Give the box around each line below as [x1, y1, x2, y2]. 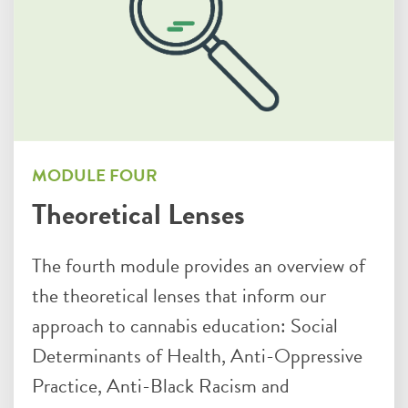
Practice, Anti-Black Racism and [32, 370, 290, 401]
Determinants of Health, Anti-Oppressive [32, 340, 362, 371]
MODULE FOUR [32, 161, 158, 189]
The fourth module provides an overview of [32, 250, 365, 280]
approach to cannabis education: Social [32, 310, 338, 341]
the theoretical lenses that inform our [32, 280, 326, 311]
